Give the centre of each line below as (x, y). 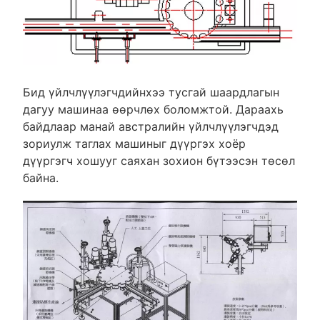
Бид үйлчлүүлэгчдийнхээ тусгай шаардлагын (151, 92)
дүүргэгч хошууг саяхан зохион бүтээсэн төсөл (159, 160)
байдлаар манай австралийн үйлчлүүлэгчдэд (150, 126)
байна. (40, 177)
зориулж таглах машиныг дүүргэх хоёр (134, 143)
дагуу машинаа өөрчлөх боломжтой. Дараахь (153, 109)
